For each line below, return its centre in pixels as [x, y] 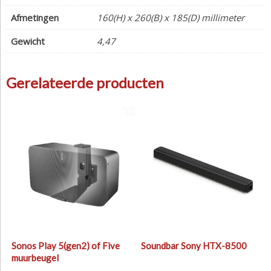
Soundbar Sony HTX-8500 [194, 246]
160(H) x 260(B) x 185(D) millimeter [171, 17]
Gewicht [28, 41]
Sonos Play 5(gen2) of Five [65, 246]
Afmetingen [35, 17]
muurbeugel [35, 258]
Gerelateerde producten [85, 82]
